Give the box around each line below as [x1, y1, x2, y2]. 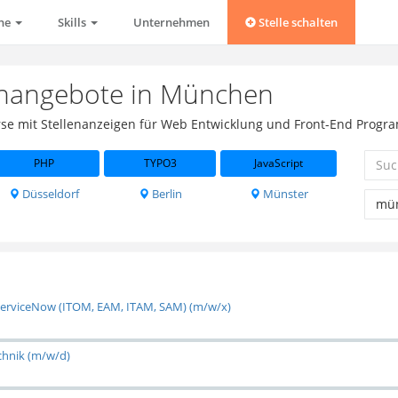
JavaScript [254, 155, 304, 171]
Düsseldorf [20, 185, 80, 202]
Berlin [148, 185, 182, 202]
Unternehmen [133, 14, 210, 30]
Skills [58, 14, 89, 30]
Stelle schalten [256, 14, 338, 30]
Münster [259, 185, 308, 202]
